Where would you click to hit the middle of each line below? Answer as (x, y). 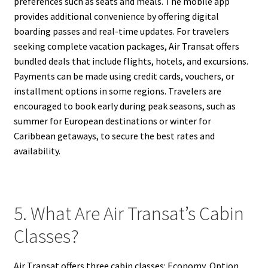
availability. (37, 150)
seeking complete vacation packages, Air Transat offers (126, 46)
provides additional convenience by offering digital (116, 16)
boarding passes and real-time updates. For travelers (121, 31)
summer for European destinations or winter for (112, 121)
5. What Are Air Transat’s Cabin (129, 214)
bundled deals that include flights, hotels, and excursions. (131, 61)
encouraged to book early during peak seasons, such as (124, 106)
